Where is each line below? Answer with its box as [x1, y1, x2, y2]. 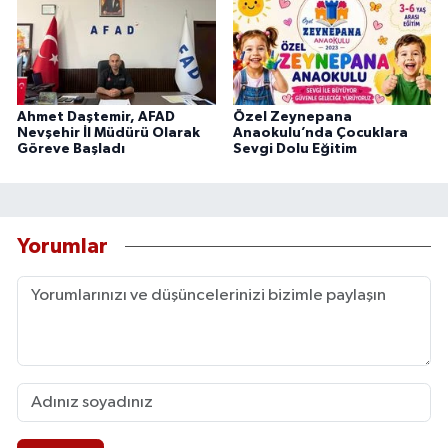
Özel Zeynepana [232, 110, 352, 125]
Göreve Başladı [17, 142, 125, 157]
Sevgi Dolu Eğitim [232, 142, 357, 157]
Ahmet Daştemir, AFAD [17, 110, 175, 125]
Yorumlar [17, 235, 108, 257]
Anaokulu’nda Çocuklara [232, 126, 408, 141]
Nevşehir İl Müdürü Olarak [17, 126, 200, 141]
